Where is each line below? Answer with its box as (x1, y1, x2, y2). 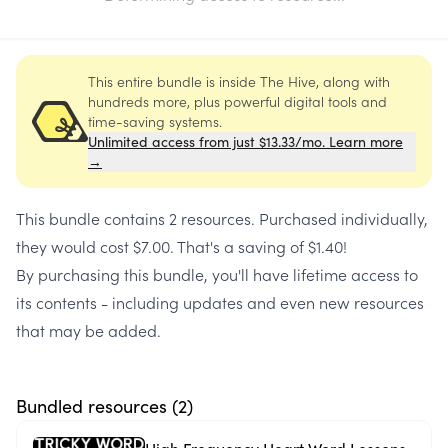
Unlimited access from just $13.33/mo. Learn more (88, 132, 403, 151)
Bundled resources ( (16, 394, 178, 418)
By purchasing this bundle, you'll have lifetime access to (16, 263, 418, 285)
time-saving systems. (88, 111, 222, 131)
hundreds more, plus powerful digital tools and (88, 91, 387, 111)
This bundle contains (16, 207, 169, 229)
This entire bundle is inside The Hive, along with (88, 71, 390, 91)
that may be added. (16, 319, 161, 341)
